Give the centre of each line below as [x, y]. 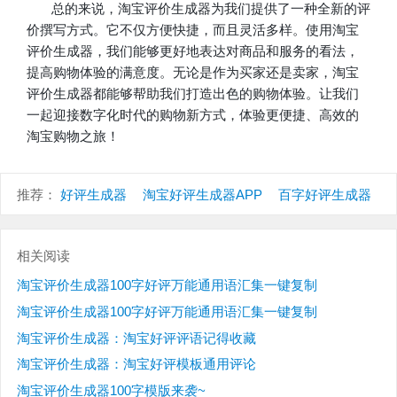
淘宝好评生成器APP [202, 195]
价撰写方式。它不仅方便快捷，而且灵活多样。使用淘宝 [192, 29]
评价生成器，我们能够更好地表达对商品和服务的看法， [192, 51]
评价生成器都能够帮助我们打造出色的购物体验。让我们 [192, 93]
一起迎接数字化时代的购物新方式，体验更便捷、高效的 [192, 114]
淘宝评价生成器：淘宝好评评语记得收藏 [136, 338]
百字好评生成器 [324, 195]
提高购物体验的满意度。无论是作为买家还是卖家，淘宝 [192, 72]
